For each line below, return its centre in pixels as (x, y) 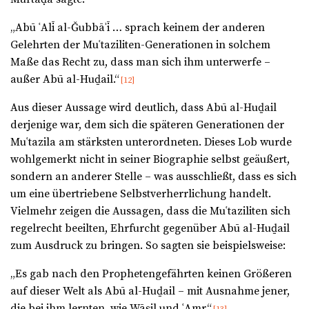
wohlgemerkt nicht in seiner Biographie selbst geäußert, (150, 160)
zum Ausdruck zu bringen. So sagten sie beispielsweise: (148, 246)
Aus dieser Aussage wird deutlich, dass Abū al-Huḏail (143, 108)
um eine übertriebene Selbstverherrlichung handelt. (141, 194)
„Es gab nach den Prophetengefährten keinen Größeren (151, 274)
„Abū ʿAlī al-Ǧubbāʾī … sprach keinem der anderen (138, 28)
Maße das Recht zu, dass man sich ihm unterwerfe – (140, 62)
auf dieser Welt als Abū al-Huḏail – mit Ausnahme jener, (150, 291)
